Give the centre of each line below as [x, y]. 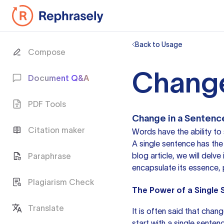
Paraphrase [49, 156]
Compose [47, 52]
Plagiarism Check [61, 182]
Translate [46, 208]
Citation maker [56, 130]
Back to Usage [159, 44]
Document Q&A [58, 78]
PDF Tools [47, 104]
